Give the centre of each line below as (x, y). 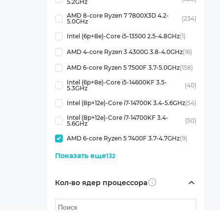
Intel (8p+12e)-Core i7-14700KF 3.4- (117, 118)
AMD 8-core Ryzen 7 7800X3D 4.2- (118, 15)
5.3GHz (77, 88)
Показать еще (80, 156)
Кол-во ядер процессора (101, 182)
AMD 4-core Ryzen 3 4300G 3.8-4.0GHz (124, 52)
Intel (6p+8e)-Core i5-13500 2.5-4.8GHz (123, 36)
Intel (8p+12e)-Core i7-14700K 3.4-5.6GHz (126, 103)
